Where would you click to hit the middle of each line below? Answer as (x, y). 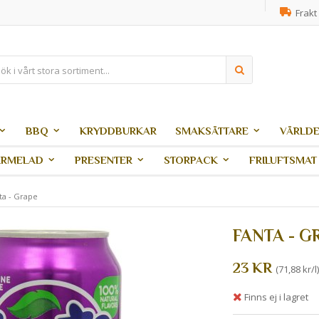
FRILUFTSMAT (283, 160)
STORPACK (191, 160)
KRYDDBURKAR (118, 131)
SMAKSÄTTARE (212, 131)
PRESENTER (104, 160)
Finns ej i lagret (276, 297)
